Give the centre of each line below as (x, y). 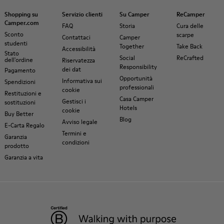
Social (127, 58)
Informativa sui (82, 81)
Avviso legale (79, 122)
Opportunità (136, 78)
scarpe (185, 35)
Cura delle (190, 26)
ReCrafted (190, 58)
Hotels (128, 108)
